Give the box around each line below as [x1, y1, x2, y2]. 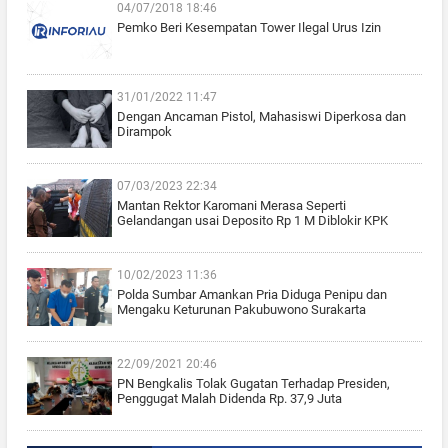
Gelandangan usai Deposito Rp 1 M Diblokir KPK [116, 213, 388, 229]
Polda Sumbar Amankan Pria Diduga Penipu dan [116, 287, 387, 303]
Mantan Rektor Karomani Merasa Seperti [116, 198, 346, 214]
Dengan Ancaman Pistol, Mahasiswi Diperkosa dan [116, 109, 406, 125]
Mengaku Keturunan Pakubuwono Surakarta [116, 302, 366, 318]
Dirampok [116, 124, 172, 140]
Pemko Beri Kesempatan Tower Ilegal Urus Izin [116, 20, 381, 36]
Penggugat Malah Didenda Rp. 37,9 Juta [116, 391, 342, 407]
